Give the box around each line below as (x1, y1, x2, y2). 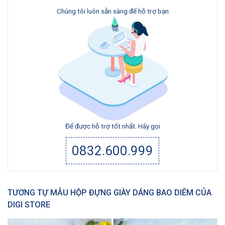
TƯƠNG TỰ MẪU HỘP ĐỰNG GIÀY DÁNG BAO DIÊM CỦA (8, 187, 211, 197)
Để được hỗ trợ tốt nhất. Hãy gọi (65, 122, 160, 130)
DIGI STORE (8, 199, 50, 209)
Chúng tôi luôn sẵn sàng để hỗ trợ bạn (56, 7, 169, 15)
